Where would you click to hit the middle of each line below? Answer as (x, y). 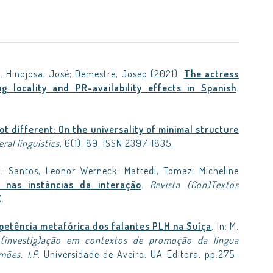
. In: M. (225, 226)
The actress (211, 74)
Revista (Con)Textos (194, 185)
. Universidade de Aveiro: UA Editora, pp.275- (138, 254)
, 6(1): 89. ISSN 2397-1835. (117, 143)
